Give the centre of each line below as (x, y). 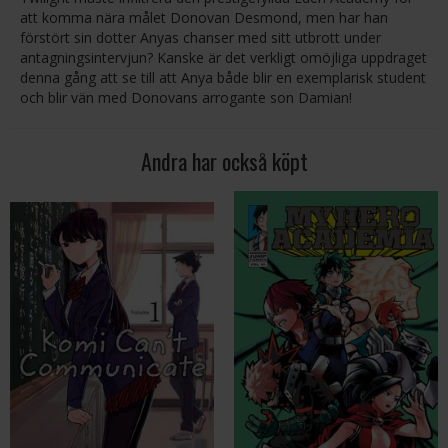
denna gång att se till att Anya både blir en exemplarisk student (223, 77)
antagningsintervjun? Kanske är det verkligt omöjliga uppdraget (223, 57)
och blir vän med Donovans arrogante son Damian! (186, 97)
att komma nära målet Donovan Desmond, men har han (204, 17)
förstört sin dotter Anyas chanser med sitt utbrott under (200, 37)
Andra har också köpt (224, 161)
